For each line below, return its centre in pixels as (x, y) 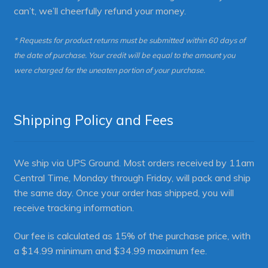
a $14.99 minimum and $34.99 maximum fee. (110, 251)
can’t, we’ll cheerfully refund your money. (100, 11)
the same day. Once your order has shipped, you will (124, 192)
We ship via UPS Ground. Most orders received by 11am (134, 162)
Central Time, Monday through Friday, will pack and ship (132, 177)
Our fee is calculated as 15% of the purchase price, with (132, 236)
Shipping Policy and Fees (93, 120)
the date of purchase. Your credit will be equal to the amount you (124, 55)
